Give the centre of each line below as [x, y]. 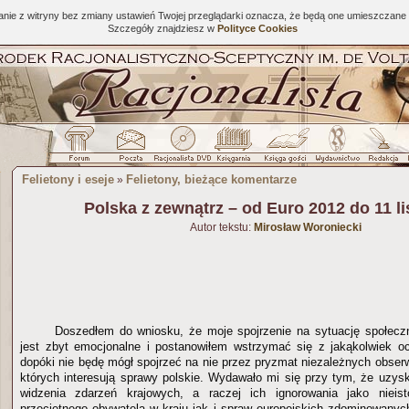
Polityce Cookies [257, 28]
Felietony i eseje [68, 179]
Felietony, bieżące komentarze [211, 179]
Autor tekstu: [222, 227]
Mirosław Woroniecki [308, 227]
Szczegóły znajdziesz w [162, 28]
